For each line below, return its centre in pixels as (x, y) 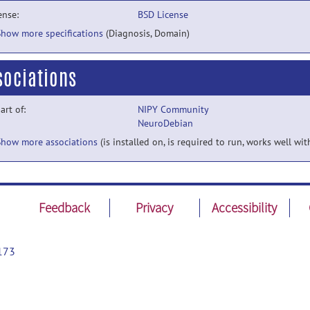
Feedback (65, 208)
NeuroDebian (165, 123)
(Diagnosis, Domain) (148, 33)
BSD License (163, 15)
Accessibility (245, 208)
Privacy (155, 208)
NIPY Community (173, 109)
